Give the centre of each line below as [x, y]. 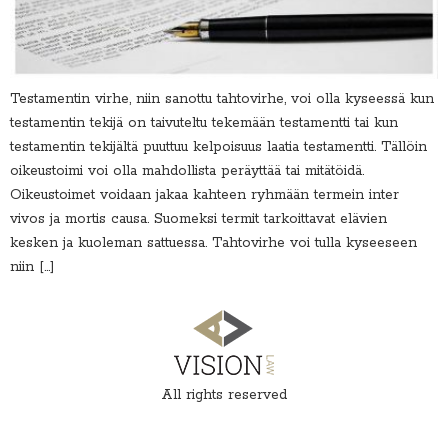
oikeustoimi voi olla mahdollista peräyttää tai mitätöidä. [187, 171]
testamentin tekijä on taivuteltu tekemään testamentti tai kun [204, 123]
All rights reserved [224, 394]
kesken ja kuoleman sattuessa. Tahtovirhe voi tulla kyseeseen [213, 243]
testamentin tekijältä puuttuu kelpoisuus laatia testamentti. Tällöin [218, 147]
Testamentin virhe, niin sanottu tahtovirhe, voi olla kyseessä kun [222, 99]
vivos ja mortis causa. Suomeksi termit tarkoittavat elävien [198, 219]
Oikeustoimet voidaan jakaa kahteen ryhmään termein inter [204, 195]
